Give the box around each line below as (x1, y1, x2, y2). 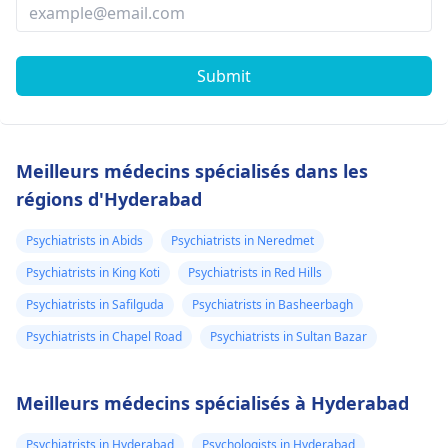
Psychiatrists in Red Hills (188, 264, 322, 281)
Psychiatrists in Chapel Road (26, 328, 182, 345)
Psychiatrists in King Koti (26, 264, 160, 281)
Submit (197, 65, 251, 87)
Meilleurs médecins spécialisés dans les (16, 159, 368, 183)
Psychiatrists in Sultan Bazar (210, 328, 367, 345)
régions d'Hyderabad (16, 187, 202, 211)
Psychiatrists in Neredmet (171, 232, 314, 249)
